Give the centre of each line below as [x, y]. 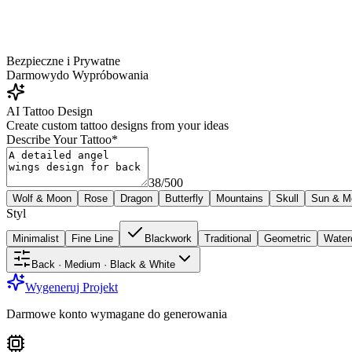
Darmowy [31, 75]
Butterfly [184, 198]
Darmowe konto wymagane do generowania [117, 313]
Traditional [228, 238]
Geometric [288, 238]
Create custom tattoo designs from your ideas [117, 125]
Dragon [136, 198]
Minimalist [36, 238]
